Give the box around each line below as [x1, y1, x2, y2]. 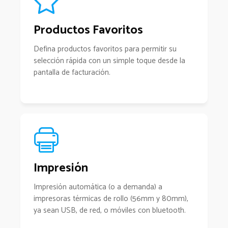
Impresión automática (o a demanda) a [34, 181, 162, 193]
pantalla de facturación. [34, 66, 110, 79]
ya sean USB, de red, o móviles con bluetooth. [34, 204, 186, 217]
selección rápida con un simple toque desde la [34, 54, 185, 67]
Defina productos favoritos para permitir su [34, 43, 177, 55]
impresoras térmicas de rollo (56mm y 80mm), [34, 192, 188, 205]
